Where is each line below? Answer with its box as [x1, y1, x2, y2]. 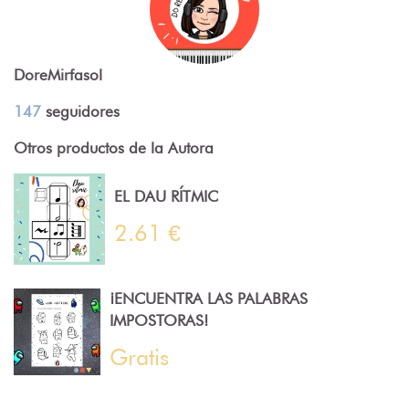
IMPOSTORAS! [109, 310, 208, 330]
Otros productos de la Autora [14, 138, 214, 157]
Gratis [109, 342, 169, 371]
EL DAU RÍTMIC [114, 187, 218, 206]
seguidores [41, 101, 120, 121]
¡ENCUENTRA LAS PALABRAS [109, 288, 308, 308]
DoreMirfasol [14, 65, 102, 84]
